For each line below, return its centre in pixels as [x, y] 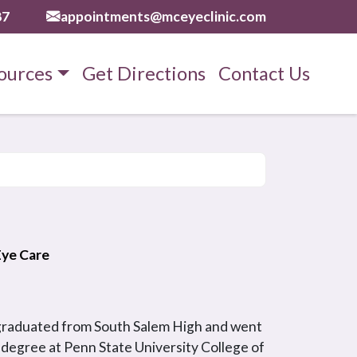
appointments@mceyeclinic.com [163, 16]
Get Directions [143, 73]
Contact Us [264, 73]
